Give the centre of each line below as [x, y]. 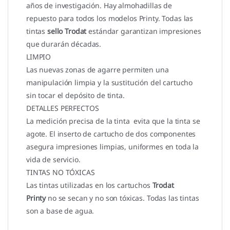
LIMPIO [39, 56]
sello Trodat [67, 31]
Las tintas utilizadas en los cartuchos [89, 185]
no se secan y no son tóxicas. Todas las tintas [122, 198]
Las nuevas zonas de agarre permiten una [98, 69]
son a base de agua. [60, 210]
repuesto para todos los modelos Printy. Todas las [110, 18]
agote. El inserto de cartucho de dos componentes [111, 133]
